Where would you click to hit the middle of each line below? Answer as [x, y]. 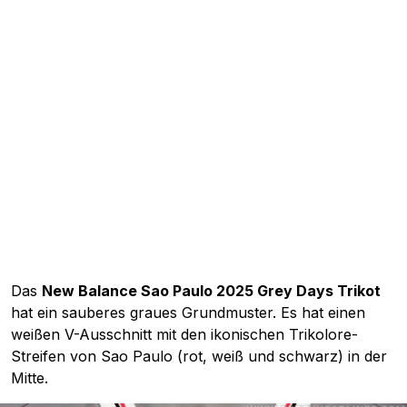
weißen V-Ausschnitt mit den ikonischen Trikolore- [184, 335]
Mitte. [30, 378]
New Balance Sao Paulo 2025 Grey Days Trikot [211, 291]
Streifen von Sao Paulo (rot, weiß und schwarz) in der [199, 357]
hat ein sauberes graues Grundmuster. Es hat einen [188, 313]
